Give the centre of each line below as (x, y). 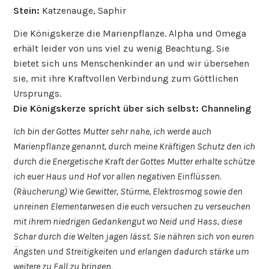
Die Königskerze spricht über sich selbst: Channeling (132, 109)
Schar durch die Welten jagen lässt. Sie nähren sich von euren (134, 236)
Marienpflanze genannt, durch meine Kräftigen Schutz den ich (134, 146)
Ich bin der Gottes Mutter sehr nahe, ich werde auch (113, 131)
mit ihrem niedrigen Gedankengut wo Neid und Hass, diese (128, 221)
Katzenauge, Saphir (84, 11)
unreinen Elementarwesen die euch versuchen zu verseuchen (132, 206)
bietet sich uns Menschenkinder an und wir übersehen (131, 64)
